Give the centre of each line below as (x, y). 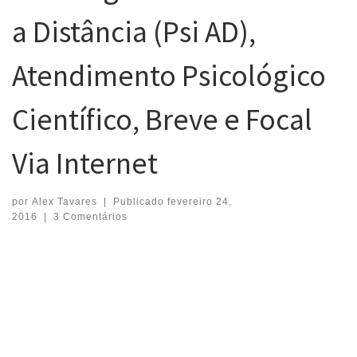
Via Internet (85, 163)
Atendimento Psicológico (169, 76)
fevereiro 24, (199, 201)
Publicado (140, 201)
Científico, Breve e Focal (162, 120)
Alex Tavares (65, 201)
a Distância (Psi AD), (134, 32)
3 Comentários (90, 216)
